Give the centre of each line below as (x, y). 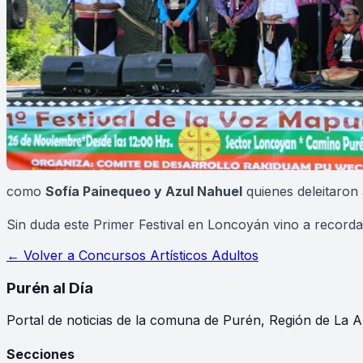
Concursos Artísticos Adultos (169, 256)
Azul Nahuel (204, 191)
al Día (71, 288)
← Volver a (43, 256)
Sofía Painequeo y (105, 191)
